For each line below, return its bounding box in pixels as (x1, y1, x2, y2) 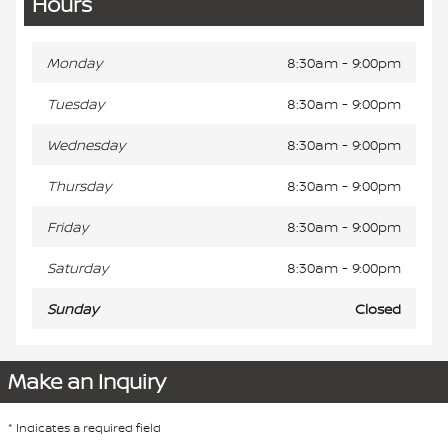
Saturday (47, 257, 108, 277)
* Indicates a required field (8, 418, 161, 436)
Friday (47, 216, 88, 236)
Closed (355, 298, 401, 318)
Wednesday (47, 134, 125, 154)
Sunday (47, 298, 98, 318)
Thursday (47, 175, 111, 195)
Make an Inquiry (8, 366, 166, 396)
